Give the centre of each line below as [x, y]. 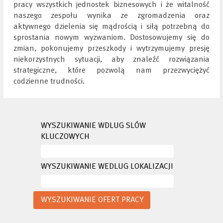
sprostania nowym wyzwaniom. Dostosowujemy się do [111, 38]
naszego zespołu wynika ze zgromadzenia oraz [111, 16]
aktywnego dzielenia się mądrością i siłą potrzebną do [111, 27]
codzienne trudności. [49, 82]
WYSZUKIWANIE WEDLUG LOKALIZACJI [107, 167]
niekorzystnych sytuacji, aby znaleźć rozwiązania [111, 60]
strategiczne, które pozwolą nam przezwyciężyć [111, 71]
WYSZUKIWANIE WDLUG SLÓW [93, 126]
